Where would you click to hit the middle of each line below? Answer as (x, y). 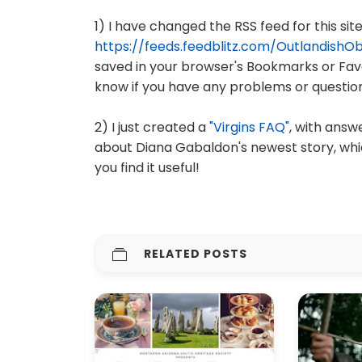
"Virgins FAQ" (249, 127)
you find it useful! (147, 168)
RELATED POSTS (196, 254)
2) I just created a (152, 127)
